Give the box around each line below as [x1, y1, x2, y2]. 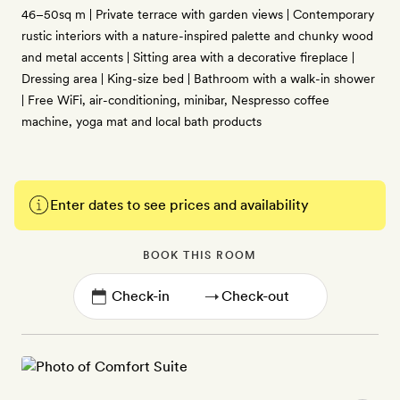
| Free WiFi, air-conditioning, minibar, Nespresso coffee [21, 93, 329, 107]
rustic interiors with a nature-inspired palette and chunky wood [21, 29, 373, 43]
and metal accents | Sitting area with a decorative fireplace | [21, 50, 354, 64]
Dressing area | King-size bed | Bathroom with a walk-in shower [21, 71, 375, 86]
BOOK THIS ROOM [143, 249, 257, 262]
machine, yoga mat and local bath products [21, 114, 262, 129]
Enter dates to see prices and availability [50, 196, 309, 213]
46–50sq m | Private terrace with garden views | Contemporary [21, 7, 374, 21]
